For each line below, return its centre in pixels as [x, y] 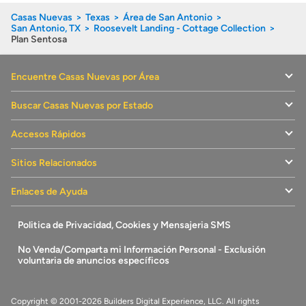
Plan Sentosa [39, 39]
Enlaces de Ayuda [49, 191]
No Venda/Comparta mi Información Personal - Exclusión [142, 249]
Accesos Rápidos [48, 134]
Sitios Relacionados [54, 163]
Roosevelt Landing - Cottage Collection [180, 28]
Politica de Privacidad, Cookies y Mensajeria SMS [124, 225]
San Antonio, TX [46, 28]
